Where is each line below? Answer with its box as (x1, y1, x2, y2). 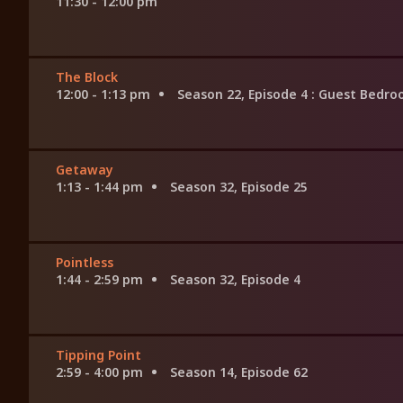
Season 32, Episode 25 (170, 178, 308, 196)
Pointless (56, 254, 113, 272)
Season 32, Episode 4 (170, 271, 300, 289)
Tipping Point (56, 346, 141, 364)
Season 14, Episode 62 (170, 363, 308, 381)
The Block (56, 68, 118, 86)
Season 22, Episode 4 (177, 85, 311, 103)
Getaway (56, 161, 113, 179)
